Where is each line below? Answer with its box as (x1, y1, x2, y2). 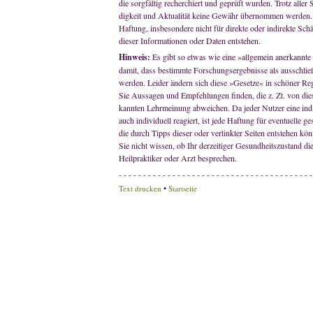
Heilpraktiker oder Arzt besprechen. (119, 152, 237, 163)
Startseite (168, 183, 197, 194)
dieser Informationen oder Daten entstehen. (119, 35, 261, 46)
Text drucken (119, 183, 161, 194)
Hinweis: (119, 51, 152, 63)
